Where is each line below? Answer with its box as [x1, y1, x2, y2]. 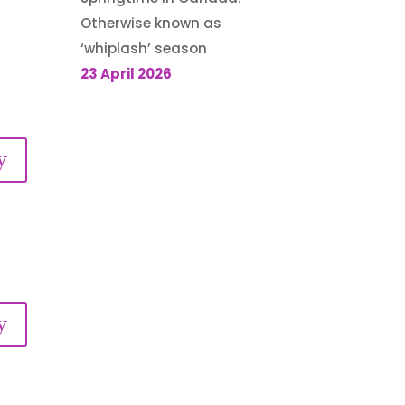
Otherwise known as [80, 13, 222, 33]
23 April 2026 [80, 63, 173, 83]
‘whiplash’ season [80, 38, 208, 58]
